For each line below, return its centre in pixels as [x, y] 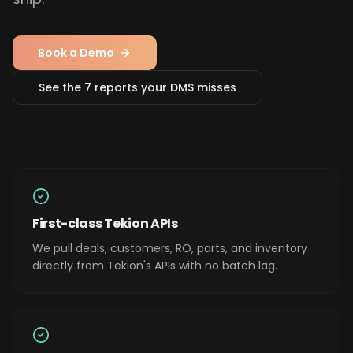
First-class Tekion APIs [105, 223]
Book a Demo [76, 53]
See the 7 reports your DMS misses [137, 87]
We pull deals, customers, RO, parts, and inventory [170, 248]
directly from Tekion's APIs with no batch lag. [155, 266]
